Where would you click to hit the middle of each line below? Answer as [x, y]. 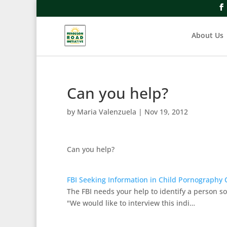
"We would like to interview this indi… [131, 203]
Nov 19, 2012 [166, 112]
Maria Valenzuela [107, 112]
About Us [207, 35]
